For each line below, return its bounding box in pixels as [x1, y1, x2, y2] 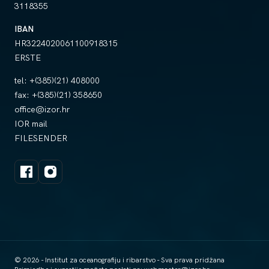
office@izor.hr [14, 104, 70, 115]
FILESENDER [14, 133, 67, 144]
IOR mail [14, 118, 47, 129]
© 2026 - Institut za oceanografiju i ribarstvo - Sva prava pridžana [14, 255, 225, 265]
